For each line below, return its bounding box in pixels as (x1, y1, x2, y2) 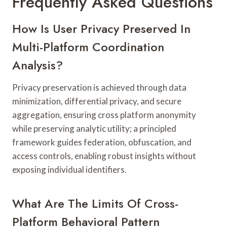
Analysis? (12, 56, 63, 74)
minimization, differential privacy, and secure (12, 95, 181, 106)
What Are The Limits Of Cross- (12, 194, 178, 212)
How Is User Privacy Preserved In (12, 19, 191, 37)
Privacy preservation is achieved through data (12, 82, 186, 93)
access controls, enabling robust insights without (12, 150, 196, 161)
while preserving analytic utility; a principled (12, 123, 176, 134)
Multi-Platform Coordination (12, 37, 164, 56)
